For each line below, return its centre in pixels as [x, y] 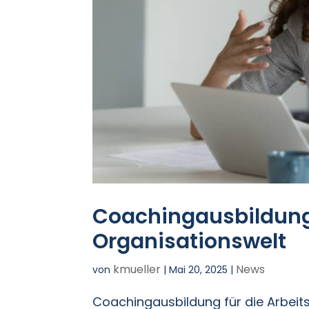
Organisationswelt [190, 242]
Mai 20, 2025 [199, 270]
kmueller [137, 270]
